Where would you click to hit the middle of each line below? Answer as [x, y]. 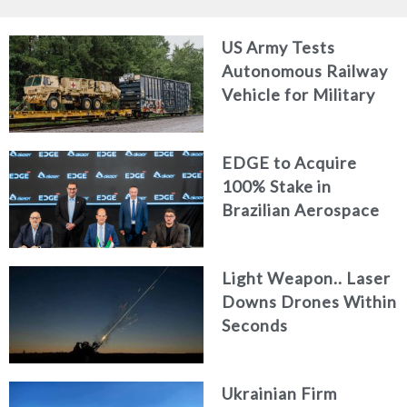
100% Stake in [277, 186]
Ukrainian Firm [279, 393]
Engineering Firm [290, 233]
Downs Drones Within [309, 301]
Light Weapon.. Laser [306, 278]
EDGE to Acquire [289, 162]
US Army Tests [278, 47]
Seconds [255, 325]
